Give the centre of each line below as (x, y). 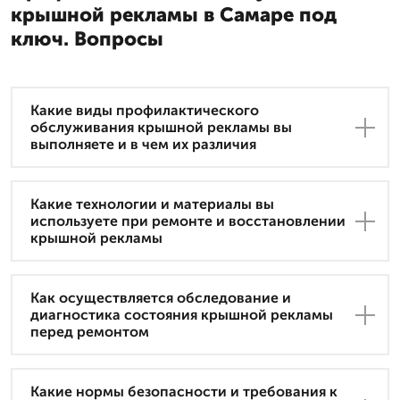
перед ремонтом (90, 332)
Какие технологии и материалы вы (152, 204)
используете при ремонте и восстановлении (188, 221)
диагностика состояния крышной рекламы (182, 315)
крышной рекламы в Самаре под (174, 15)
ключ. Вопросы (87, 39)
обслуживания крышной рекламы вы (161, 128)
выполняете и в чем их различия (143, 145)
